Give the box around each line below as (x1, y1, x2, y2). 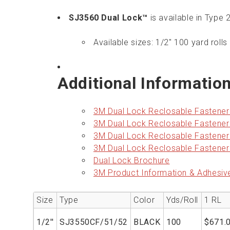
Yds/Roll (166, 195, 199, 205)
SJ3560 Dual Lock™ (69, 13, 148, 23)
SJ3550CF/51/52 (60, 217, 128, 227)
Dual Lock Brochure (93, 156, 170, 166)
